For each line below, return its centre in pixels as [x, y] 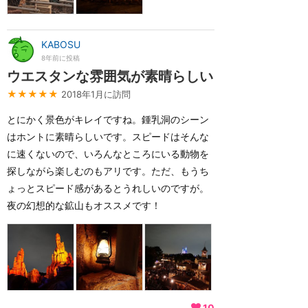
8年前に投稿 [60, 58]
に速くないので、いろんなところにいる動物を [108, 154]
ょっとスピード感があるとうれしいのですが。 [108, 188]
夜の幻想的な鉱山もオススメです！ [84, 205]
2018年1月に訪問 [96, 94]
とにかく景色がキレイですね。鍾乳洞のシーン [108, 119]
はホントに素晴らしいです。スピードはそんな [108, 136]
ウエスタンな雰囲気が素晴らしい [110, 76]
